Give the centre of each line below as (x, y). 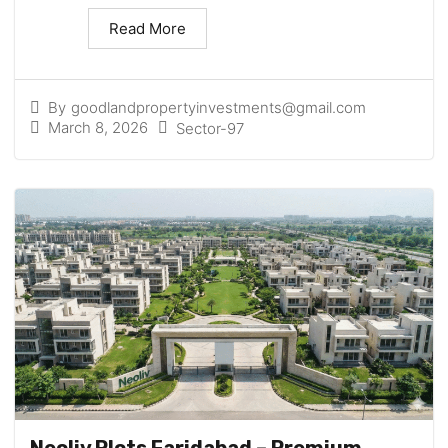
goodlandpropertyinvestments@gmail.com (218, 107)
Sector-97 (210, 128)
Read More (147, 28)
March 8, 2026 (98, 128)
